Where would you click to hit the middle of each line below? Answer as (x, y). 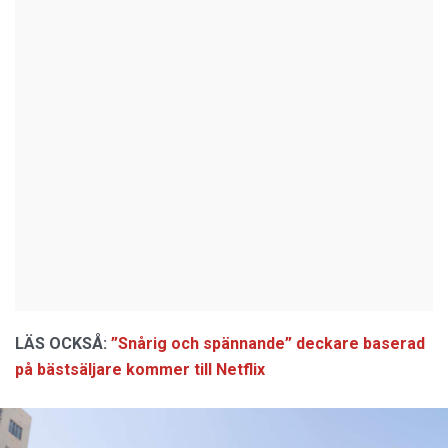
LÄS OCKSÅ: (61, 344)
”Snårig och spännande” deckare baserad (268, 344)
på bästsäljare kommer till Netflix (140, 370)
